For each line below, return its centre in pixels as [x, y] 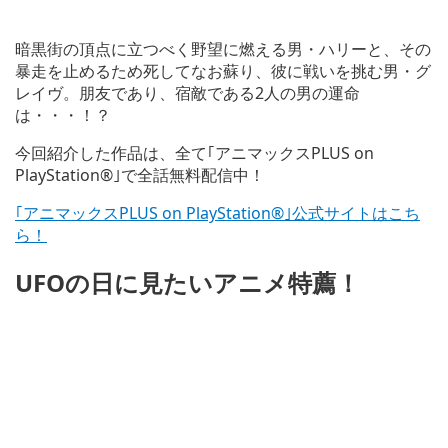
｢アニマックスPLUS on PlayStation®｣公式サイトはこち [217, 213]
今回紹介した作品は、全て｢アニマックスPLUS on [194, 153]
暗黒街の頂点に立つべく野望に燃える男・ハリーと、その [223, 49]
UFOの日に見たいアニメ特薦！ [187, 282]
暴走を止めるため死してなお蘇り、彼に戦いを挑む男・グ [223, 71]
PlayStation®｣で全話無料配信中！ [140, 175]
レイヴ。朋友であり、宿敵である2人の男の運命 [187, 93]
